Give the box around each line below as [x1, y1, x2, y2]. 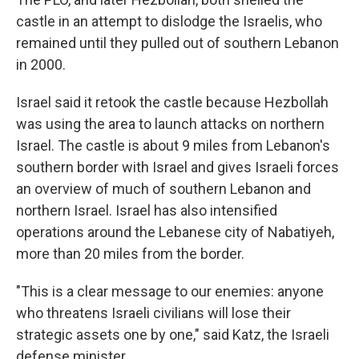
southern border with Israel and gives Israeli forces [16, 159, 339, 175]
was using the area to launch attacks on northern [16, 115, 325, 132]
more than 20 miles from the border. [16, 245, 244, 262]
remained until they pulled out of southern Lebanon [16, 34, 339, 51]
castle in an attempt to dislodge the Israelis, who [16, 13, 322, 30]
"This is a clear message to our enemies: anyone [16, 283, 324, 300]
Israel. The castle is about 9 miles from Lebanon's [16, 137, 330, 154]
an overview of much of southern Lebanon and [16, 180, 311, 197]
